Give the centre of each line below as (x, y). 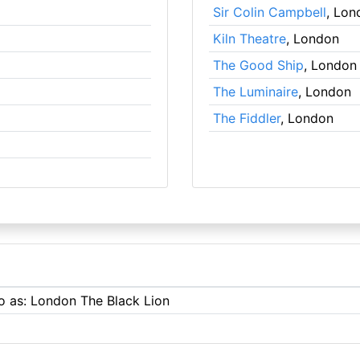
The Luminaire (255, 92)
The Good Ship (258, 65)
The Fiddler (246, 118)
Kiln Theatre (249, 39)
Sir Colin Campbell (269, 12)
